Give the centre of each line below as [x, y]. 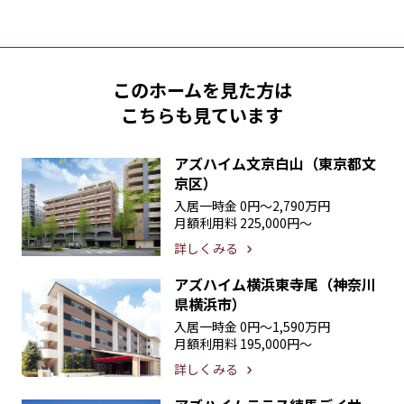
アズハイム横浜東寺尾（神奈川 [275, 285]
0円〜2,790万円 [285, 206]
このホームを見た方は [202, 90]
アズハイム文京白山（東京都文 [275, 164]
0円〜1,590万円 [285, 327]
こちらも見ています [202, 115]
